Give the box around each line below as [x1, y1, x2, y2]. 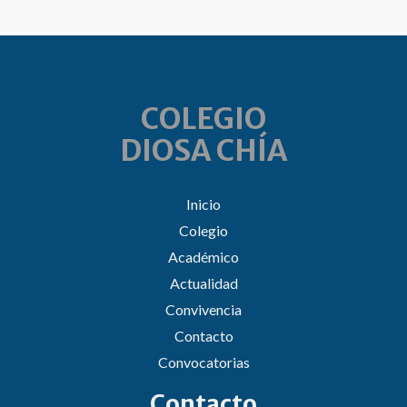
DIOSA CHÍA [120, 132, 287, 169]
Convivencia [165, 300, 242, 318]
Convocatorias [157, 352, 250, 371]
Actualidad [169, 273, 238, 292]
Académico [168, 247, 239, 265]
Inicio [186, 194, 221, 213]
